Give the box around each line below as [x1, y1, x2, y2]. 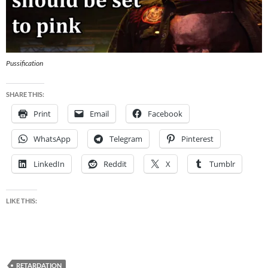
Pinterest [181, 133, 214, 144]
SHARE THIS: [6, 90, 44, 98]
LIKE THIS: [6, 196, 37, 205]
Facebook [148, 108, 182, 119]
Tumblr [209, 158, 235, 169]
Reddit [103, 158, 127, 169]
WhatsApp [33, 133, 71, 144]
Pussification [6, 58, 43, 68]
